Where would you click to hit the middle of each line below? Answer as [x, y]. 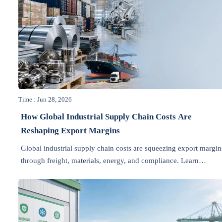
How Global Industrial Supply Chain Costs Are [107, 116]
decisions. [36, 185]
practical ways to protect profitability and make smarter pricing [118, 173]
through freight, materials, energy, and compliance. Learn [110, 160]
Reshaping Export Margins [71, 130]
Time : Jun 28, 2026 [45, 100]
